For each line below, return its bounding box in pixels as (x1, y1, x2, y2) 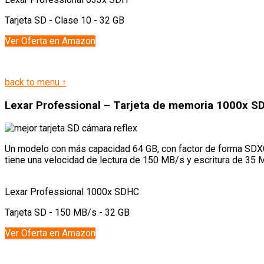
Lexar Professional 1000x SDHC (5, 186, 139, 198)
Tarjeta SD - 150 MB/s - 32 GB (5, 207, 130, 219)
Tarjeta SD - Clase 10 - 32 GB (5, 14, 124, 26)
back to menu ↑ (5, 76, 67, 88)
